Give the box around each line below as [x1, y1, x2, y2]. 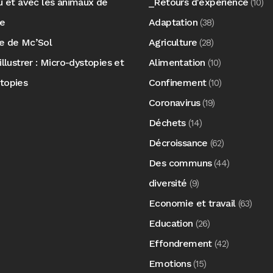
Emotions [149, 257, 191, 269]
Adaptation [149, 16, 197, 28]
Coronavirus [149, 96, 200, 108]
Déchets [149, 116, 186, 129]
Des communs [149, 157, 212, 169]
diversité [149, 177, 187, 189]
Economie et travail [149, 197, 236, 209]
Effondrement [149, 237, 212, 249]
